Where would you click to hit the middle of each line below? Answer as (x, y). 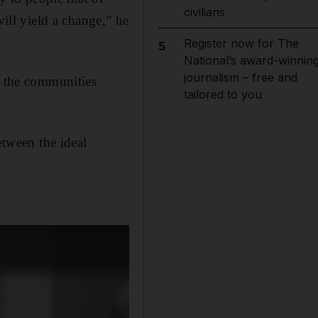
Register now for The (241, 43)
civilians (204, 12)
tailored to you (223, 94)
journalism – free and (240, 77)
